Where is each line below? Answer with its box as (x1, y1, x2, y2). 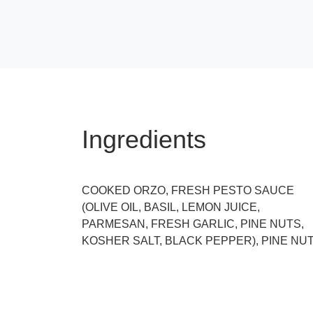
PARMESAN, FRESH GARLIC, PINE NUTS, (82, 218, 304, 231)
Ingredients (82, 125, 206, 154)
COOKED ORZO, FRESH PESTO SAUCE (82, 184, 294, 197)
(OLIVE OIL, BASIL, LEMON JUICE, (82, 201, 260, 214)
